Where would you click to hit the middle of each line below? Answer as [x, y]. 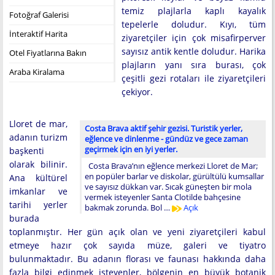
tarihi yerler [38, 205]
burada [24, 218]
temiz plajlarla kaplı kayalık [194, 11]
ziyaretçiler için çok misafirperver [194, 38]
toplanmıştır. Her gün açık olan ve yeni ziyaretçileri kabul [137, 232]
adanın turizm [38, 137]
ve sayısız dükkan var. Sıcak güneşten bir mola [168, 187]
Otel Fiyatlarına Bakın [48, 53]
